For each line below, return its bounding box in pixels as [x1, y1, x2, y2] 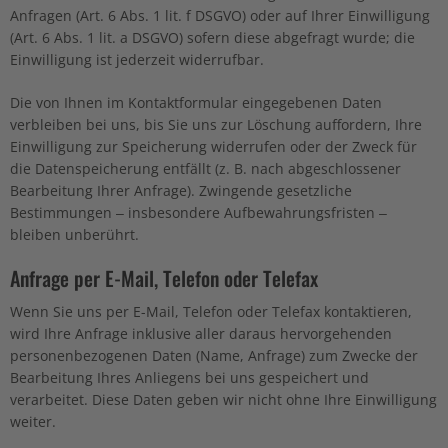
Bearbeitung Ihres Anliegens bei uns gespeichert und [10, 367, 369, 387]
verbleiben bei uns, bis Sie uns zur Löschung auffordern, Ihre [10, 114, 422, 134]
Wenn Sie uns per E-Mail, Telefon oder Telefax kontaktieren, [10, 301, 412, 321]
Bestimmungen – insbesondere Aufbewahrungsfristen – [10, 202, 387, 222]
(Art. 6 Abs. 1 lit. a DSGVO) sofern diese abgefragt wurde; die [10, 27, 415, 47]
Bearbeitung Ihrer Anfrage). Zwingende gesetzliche [10, 180, 352, 200]
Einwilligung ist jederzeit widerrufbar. [10, 49, 264, 69]
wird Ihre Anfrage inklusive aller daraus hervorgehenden [10, 323, 392, 343]
